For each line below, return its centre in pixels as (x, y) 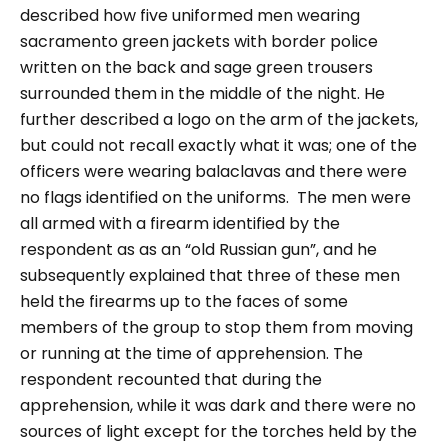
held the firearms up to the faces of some (184, 301)
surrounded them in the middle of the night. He (202, 93)
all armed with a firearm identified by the (180, 223)
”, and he (343, 249)
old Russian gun (250, 249)
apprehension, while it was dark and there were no (218, 405)
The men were (354, 197)
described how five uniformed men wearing (190, 15)
